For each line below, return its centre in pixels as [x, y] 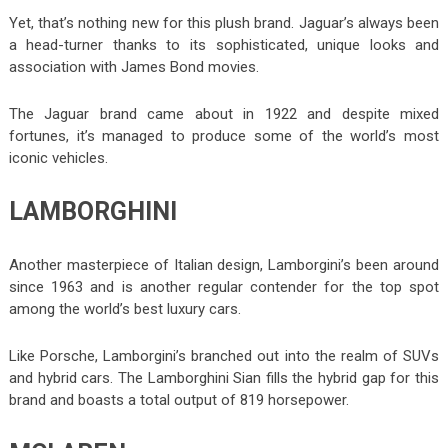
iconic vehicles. [58, 157]
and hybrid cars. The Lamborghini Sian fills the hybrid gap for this [224, 377]
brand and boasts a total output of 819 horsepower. [178, 399]
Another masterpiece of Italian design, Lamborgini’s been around [224, 264]
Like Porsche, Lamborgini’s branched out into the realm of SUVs [224, 355]
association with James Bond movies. [133, 66]
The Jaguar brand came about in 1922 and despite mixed [224, 113]
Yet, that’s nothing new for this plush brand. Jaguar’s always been [224, 22]
